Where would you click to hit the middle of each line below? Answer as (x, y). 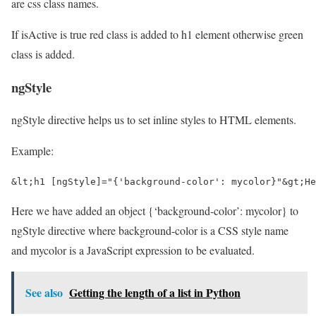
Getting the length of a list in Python (155, 293)
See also (44, 293)
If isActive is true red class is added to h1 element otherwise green (157, 34)
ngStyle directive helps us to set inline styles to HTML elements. (154, 120)
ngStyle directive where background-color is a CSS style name (150, 231)
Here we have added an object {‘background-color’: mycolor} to (155, 211)
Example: (32, 151)
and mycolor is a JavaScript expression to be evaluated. (133, 250)
